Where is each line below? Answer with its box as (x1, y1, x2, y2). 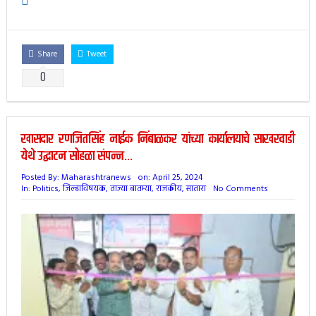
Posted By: (20, 170, 61, 185)
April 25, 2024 (152, 170, 202, 185)
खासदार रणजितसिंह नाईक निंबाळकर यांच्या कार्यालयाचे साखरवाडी (20, 128, 296, 150)
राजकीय (155, 181, 182, 196)
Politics (32, 181, 59, 196)
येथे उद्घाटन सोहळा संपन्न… (20, 145, 133, 166)
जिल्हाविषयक (62, 181, 106, 196)
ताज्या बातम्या (109, 181, 152, 196)
